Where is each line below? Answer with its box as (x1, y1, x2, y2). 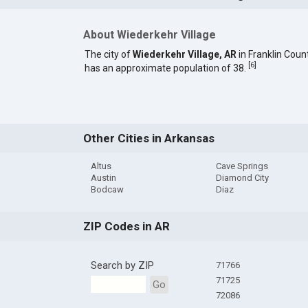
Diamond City (215, 173, 269, 184)
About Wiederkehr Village (82, 28, 216, 42)
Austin (90, 173, 116, 184)
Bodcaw (90, 184, 124, 195)
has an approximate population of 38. (84, 62, 248, 74)
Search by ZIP (90, 258, 154, 272)
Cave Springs (215, 161, 268, 172)
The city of (84, 48, 133, 60)
